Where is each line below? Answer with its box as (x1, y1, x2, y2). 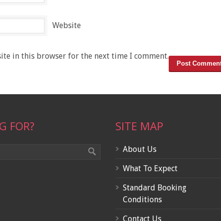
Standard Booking (123, 183, 186, 192)
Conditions (123, 194, 162, 204)
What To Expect (123, 163, 178, 173)
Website (52, 20, 81, 30)
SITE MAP (115, 118, 163, 133)
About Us (123, 144, 156, 154)
